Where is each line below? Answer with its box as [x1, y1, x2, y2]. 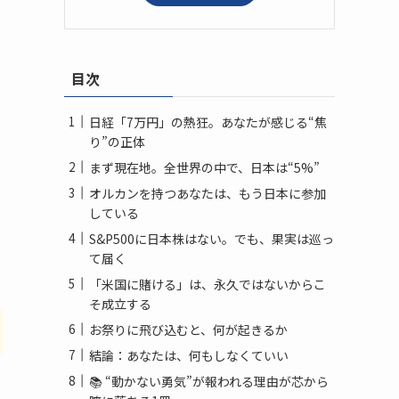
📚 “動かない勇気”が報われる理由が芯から [89, 371, 329, 390]
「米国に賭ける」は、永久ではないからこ [89, 274, 326, 293]
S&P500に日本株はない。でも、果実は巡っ [89, 229, 334, 248]
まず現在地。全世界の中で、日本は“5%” [89, 158, 320, 176]
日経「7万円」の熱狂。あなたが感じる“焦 [89, 112, 327, 131]
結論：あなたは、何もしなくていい [89, 346, 289, 364]
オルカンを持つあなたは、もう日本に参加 [89, 183, 326, 202]
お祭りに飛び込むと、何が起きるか [89, 320, 288, 338]
